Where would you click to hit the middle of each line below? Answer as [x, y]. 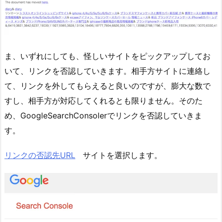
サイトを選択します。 [119, 155]
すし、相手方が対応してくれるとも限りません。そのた [104, 100]
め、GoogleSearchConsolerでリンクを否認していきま [103, 115]
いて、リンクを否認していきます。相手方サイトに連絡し [108, 71]
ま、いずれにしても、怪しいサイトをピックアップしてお [108, 56]
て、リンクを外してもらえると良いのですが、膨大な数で [108, 85]
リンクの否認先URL [40, 155]
